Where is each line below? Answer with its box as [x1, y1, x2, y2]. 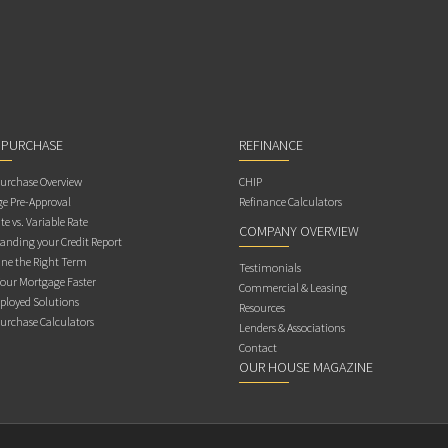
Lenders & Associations [239, 320, 345, 336]
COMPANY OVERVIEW [239, 222, 359, 241]
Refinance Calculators [239, 194, 342, 210]
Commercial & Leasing [239, 280, 347, 296]
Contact [239, 340, 277, 356]
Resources [239, 300, 285, 316]
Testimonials [239, 260, 301, 276]
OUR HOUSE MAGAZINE [239, 358, 373, 377]
